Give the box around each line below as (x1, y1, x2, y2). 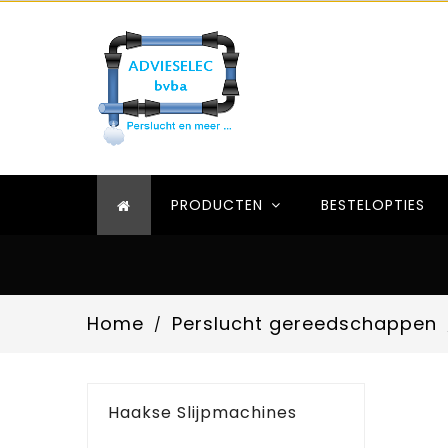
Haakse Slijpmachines (108, 401, 297, 424)
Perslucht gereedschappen (171, 311, 437, 336)
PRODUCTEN (171, 194, 268, 215)
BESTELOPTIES (321, 194, 425, 215)
